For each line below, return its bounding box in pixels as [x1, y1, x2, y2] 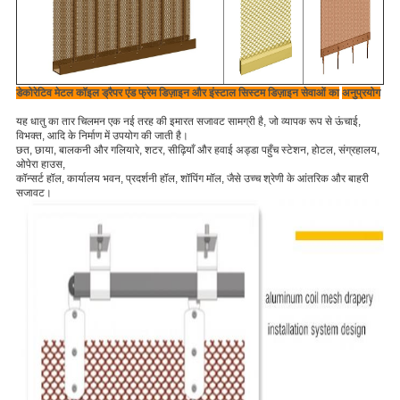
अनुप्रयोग [341, 87, 380, 100]
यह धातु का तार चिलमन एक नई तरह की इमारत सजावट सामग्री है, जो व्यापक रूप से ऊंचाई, [15, 115, 361, 129]
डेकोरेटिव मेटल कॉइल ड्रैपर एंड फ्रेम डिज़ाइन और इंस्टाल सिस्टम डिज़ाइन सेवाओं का [15, 87, 339, 100]
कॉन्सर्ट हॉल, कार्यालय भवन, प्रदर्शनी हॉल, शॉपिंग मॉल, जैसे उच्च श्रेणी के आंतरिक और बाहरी [15, 172, 369, 186]
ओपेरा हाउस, [15, 158, 65, 171]
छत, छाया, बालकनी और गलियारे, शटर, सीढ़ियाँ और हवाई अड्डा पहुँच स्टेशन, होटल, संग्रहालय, [15, 144, 379, 157]
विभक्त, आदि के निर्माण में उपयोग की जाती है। [15, 129, 188, 143]
